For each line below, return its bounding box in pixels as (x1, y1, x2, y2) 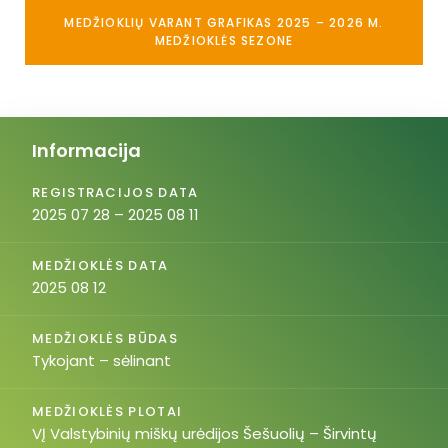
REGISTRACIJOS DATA (32, 183, 199, 202)
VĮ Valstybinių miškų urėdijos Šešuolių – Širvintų (32, 423, 377, 444)
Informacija (32, 138, 141, 163)
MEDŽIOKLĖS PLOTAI (32, 402, 183, 421)
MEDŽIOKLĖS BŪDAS (32, 329, 178, 348)
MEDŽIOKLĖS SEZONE (154, 32, 294, 49)
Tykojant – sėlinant (32, 350, 171, 371)
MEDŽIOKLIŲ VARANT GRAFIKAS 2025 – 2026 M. (64, 14, 384, 31)
